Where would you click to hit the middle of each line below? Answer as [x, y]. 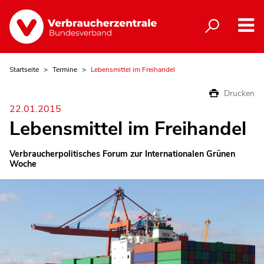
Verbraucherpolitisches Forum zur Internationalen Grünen [122, 154]
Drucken [239, 93]
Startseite [24, 69]
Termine [65, 69]
